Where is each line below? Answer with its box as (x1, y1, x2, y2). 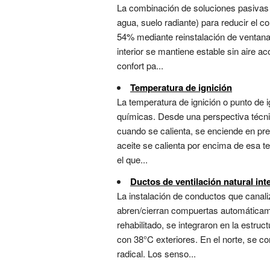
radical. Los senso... (117, 247, 196, 260)
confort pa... (117, 59, 163, 72)
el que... (117, 153, 148, 166)
